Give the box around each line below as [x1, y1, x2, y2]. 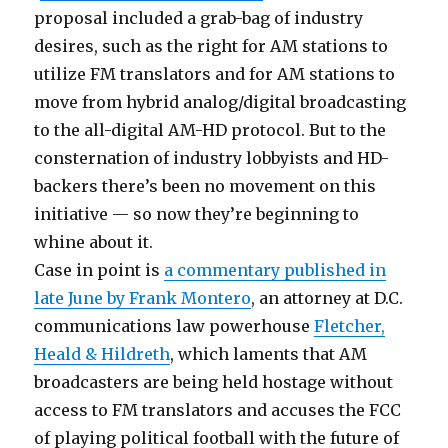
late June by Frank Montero [34, 288, 252, 308]
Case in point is [34, 260, 165, 280]
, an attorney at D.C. [251, 288, 404, 308]
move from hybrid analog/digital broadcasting [34, 92, 407, 112]
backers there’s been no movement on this [34, 176, 377, 196]
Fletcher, [314, 316, 386, 336]
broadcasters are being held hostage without [34, 372, 394, 392]
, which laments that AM [170, 344, 368, 364]
